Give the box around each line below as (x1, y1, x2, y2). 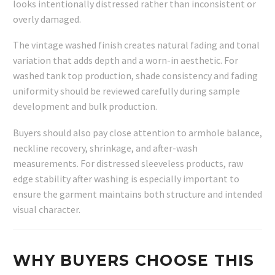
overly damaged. (13, 12, 81, 25)
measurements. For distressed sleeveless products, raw (13, 157, 243, 169)
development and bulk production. (13, 100, 157, 113)
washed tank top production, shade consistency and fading (13, 69, 258, 82)
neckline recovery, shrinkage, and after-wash (13, 141, 198, 154)
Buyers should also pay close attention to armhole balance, (13, 126, 262, 139)
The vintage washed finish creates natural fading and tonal (13, 39, 260, 52)
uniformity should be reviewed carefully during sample (13, 85, 240, 98)
